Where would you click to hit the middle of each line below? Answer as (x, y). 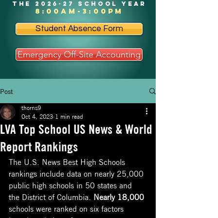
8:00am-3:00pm (79, 11)
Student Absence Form (79, 29)
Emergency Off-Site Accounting (79, 54)
